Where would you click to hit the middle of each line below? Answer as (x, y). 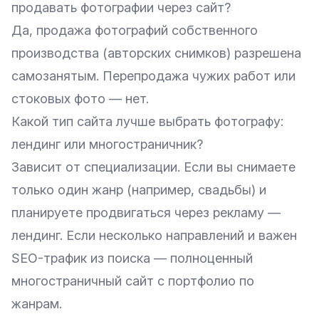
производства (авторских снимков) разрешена (156, 53)
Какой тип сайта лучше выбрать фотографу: (147, 121)
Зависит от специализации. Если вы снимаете (153, 167)
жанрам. (37, 303)
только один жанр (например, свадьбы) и (139, 189)
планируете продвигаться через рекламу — (146, 212)
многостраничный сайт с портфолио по (133, 281)
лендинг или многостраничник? (107, 144)
